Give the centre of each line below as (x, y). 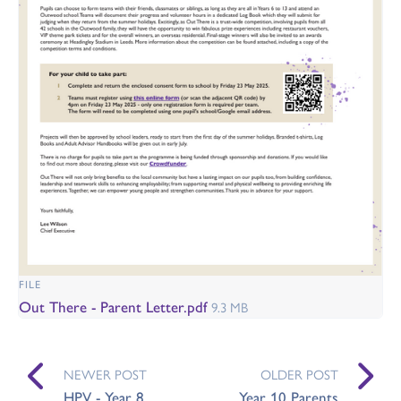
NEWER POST (105, 374)
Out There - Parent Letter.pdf (115, 307)
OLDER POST (299, 374)
